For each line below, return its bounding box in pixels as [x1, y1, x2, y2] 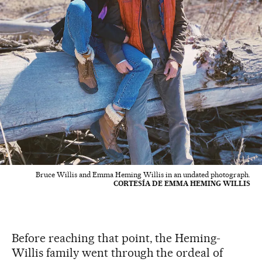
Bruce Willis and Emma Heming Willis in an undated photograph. [36, 170, 250, 180]
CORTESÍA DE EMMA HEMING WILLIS [113, 179, 250, 188]
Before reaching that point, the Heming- [12, 231, 221, 246]
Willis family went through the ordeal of [12, 246, 223, 260]
